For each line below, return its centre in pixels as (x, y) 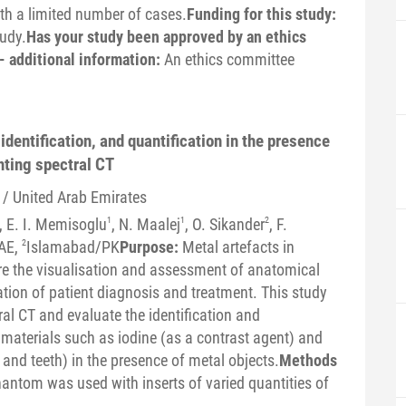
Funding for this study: (261, 14)
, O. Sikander (224, 224)
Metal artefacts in (238, 246)
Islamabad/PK (72, 246)
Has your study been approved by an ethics (166, 36)
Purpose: (150, 246)
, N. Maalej (145, 224)
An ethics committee (229, 59)
